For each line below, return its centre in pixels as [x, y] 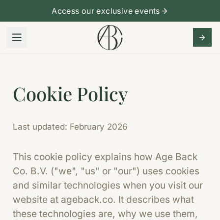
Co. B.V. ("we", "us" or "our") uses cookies [106, 171]
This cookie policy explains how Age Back [105, 157]
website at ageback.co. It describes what [103, 199]
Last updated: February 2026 [70, 127]
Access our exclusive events [106, 11]
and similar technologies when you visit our [108, 185]
